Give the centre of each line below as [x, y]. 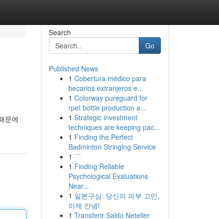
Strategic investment [106, 117]
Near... [78, 186]
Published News [73, 68]
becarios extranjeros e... [106, 88]
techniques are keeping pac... [114, 127]
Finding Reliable [99, 166]
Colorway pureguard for [111, 98]
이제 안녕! [84, 205]
